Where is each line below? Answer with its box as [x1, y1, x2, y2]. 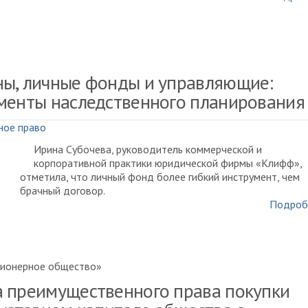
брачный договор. [20, 184, 105, 197]
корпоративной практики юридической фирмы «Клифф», [34, 156, 302, 170]
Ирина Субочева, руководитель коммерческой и [34, 142, 262, 156]
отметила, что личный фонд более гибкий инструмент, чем [20, 170, 300, 184]
